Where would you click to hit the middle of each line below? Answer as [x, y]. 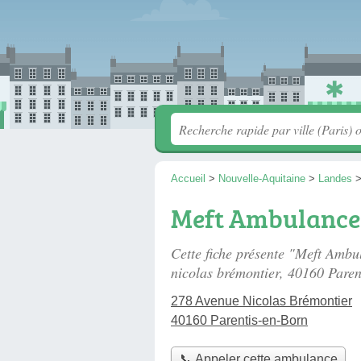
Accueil [188, 178]
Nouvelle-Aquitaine [262, 178]
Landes [335, 178]
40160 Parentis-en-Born [239, 320]
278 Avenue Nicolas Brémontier [261, 301]
